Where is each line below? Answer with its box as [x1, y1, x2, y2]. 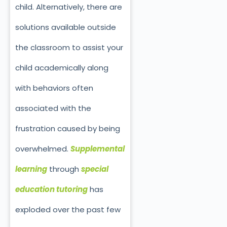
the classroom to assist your [15, 42, 123, 53]
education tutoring [15, 184, 88, 195]
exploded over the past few [15, 204, 121, 215]
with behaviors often [15, 83, 93, 94]
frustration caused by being [15, 123, 120, 134]
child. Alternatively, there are [15, 2, 122, 13]
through [47, 164, 81, 175]
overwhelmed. [15, 143, 70, 155]
